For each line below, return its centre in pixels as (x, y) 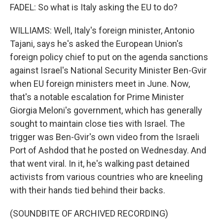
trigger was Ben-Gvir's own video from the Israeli (105, 137)
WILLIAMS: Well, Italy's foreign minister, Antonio (102, 30)
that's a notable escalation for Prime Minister (97, 97)
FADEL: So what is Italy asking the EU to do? (94, 7)
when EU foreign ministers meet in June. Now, (100, 84)
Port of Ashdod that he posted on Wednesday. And (108, 150)
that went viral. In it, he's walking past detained (100, 164)
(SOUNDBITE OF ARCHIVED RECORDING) (89, 213)
